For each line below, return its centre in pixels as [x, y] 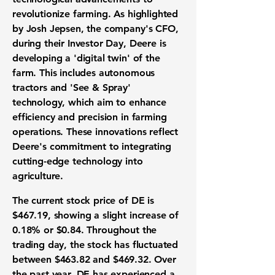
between [33, 259]
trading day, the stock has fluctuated [95, 245]
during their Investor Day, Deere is [89, 43]
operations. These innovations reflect [95, 132]
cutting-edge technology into [78, 161]
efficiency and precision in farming [90, 117]
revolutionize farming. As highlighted [95, 14]
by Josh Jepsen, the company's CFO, [95, 29]
